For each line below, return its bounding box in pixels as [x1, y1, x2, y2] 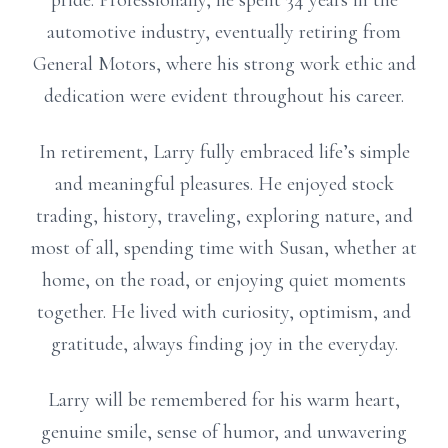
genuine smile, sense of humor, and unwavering [41, 420, 407, 444]
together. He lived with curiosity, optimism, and [37, 300, 411, 324]
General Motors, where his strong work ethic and [32, 52, 416, 76]
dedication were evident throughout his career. [44, 84, 404, 108]
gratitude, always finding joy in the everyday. [50, 332, 398, 356]
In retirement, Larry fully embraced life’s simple [38, 140, 410, 164]
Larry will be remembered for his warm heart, [48, 388, 400, 412]
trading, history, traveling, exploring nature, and [35, 204, 413, 228]
